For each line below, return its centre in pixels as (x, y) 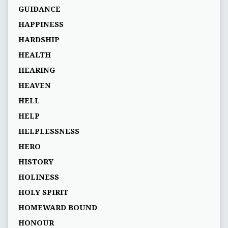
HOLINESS (38, 177)
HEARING (36, 70)
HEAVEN (34, 86)
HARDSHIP (39, 40)
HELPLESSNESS (49, 132)
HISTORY (36, 162)
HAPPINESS (41, 25)
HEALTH (34, 55)
